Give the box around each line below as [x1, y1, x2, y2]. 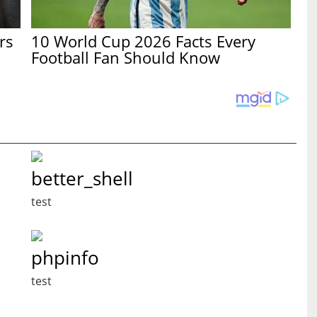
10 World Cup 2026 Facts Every [31, 30, 256, 52]
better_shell [31, 166, 133, 192]
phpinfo [31, 245, 99, 271]
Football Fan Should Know [31, 46, 221, 68]
